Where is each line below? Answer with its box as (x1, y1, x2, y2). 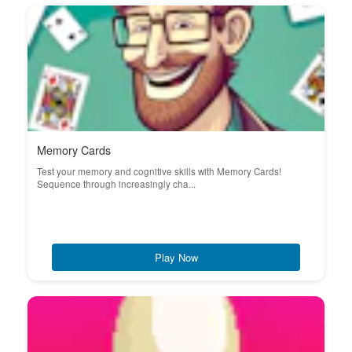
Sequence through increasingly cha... (37, 178, 196, 190)
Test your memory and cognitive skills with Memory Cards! (37, 165, 281, 178)
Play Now (154, 250, 198, 265)
